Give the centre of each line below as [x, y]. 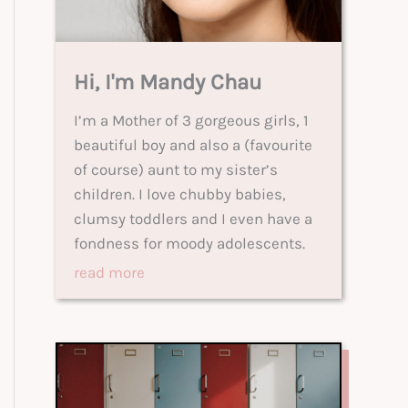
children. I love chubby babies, [180, 194]
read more [109, 272]
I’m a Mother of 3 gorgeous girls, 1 [191, 120]
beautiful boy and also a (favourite [193, 145]
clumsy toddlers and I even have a [193, 219]
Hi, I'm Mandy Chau [168, 82]
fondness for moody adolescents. [189, 243]
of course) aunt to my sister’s [176, 169]
